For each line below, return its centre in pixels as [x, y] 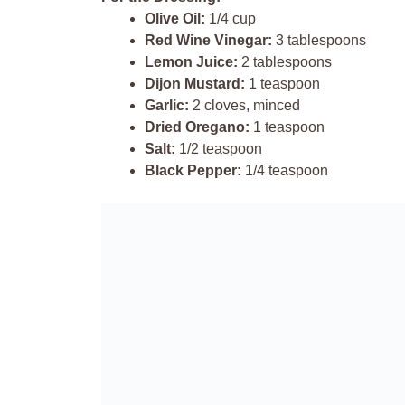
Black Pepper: [193, 170]
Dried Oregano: [197, 127]
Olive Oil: [175, 18]
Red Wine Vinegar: [208, 40]
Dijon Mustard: [195, 83]
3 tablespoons [319, 40]
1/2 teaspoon [219, 148]
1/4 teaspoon [285, 170]
